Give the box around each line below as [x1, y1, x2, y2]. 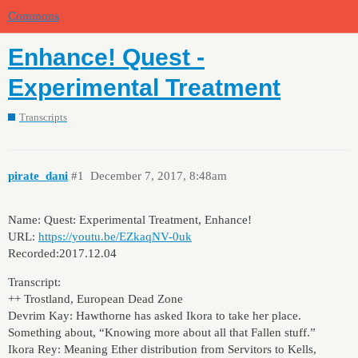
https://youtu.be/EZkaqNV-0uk [38, 229, 192, 243]
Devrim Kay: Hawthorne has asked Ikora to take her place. [8, 308, 301, 322]
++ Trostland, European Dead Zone [8, 292, 183, 305]
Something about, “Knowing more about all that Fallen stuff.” [8, 325, 316, 339]
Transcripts [19, 110, 67, 123]
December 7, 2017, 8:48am [89, 169, 227, 183]
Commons [8, 10, 59, 22]
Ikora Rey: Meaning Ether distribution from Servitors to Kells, [8, 342, 316, 356]
